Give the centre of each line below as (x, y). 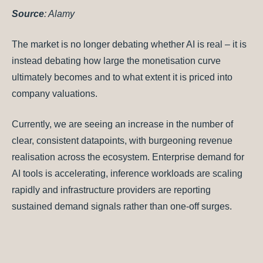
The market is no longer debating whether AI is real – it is (129, 45)
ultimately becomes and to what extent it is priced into (122, 77)
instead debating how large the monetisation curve (116, 61)
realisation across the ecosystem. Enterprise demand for (128, 157)
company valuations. (55, 94)
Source (28, 14)
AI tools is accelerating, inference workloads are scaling (127, 174)
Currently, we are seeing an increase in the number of (122, 124)
